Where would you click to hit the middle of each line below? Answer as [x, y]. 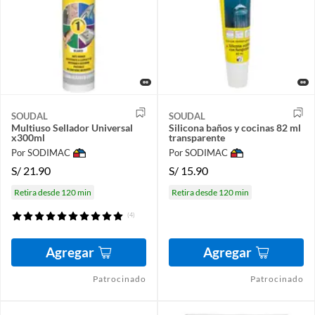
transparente [197, 138]
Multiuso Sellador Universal [72, 128]
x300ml [28, 138]
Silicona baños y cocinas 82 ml [235, 128]
